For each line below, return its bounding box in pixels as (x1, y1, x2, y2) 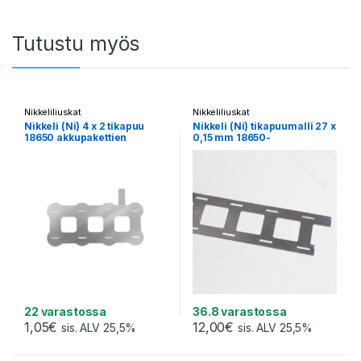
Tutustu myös (12, 31, 140, 56)
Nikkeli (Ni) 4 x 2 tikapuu (23, 120, 145, 133)
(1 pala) (23, 154, 61, 167)
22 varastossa (23, 305, 107, 319)
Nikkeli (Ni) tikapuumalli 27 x (192, 120, 336, 133)
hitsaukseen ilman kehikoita (23, 143, 164, 156)
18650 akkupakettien (23, 131, 127, 144)
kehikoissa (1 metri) (192, 154, 291, 167)
